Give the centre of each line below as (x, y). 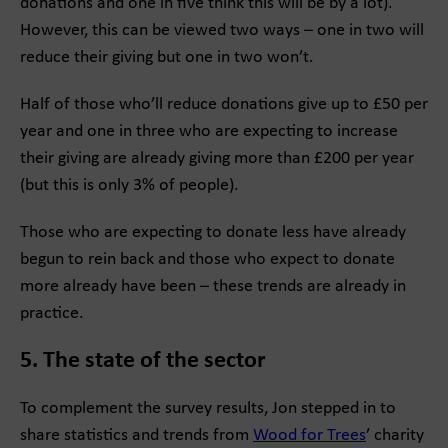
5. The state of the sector (143, 361)
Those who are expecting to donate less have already (213, 232)
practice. (52, 313)
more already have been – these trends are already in (213, 286)
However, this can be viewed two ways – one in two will (222, 30)
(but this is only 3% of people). (129, 185)
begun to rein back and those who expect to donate (207, 259)
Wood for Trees (309, 435)
